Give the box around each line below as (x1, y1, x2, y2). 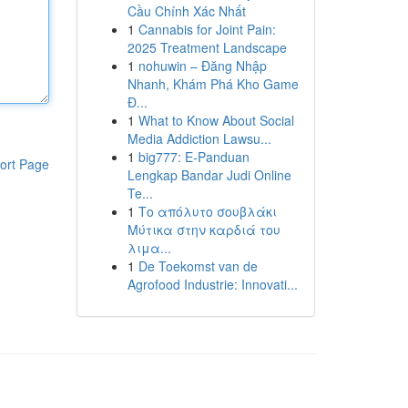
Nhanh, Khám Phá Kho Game (127, 75, 299, 93)
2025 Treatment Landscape (127, 38, 287, 56)
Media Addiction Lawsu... (127, 129, 271, 148)
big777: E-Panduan (138, 148, 250, 166)
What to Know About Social (138, 111, 294, 129)
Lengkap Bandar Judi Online (127, 166, 291, 184)
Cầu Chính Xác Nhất (127, 2, 246, 20)
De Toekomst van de (138, 257, 258, 275)
